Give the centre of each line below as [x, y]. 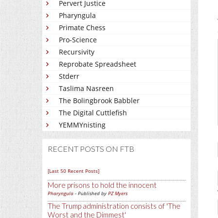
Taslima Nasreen [86, 88]
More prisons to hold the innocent [102, 185]
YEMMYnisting [82, 125]
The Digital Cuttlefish [93, 113]
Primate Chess [82, 27]
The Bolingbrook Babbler [99, 100]
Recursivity [77, 52]
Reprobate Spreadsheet [98, 64]
